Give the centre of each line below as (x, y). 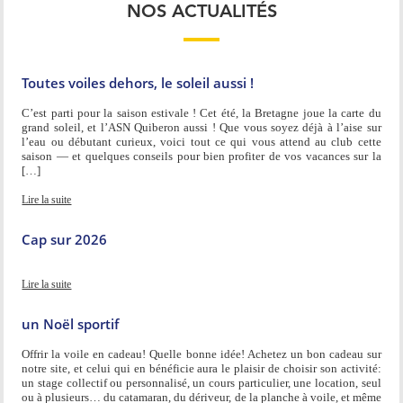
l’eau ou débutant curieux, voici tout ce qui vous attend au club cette (201, 141)
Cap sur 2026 (65, 239)
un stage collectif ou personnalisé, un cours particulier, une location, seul (201, 382)
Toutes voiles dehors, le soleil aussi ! (138, 82)
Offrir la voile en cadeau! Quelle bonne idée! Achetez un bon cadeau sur (201, 354)
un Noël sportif (71, 323)
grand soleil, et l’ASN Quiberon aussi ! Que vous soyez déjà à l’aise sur (201, 127)
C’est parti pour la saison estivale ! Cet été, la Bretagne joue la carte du (201, 112)
